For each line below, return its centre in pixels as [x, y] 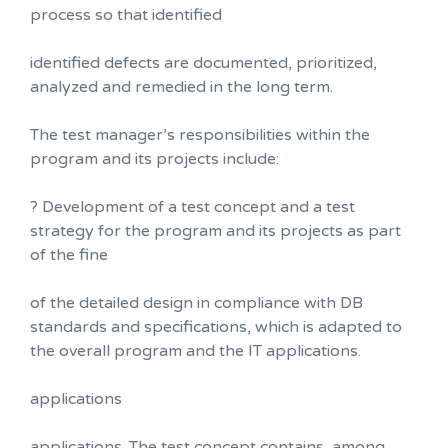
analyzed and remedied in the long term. [181, 86]
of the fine [69, 254]
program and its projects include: [154, 158]
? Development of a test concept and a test [192, 206]
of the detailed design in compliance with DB [196, 302]
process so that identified [126, 14]
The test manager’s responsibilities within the [200, 134]
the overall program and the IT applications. [195, 350]
